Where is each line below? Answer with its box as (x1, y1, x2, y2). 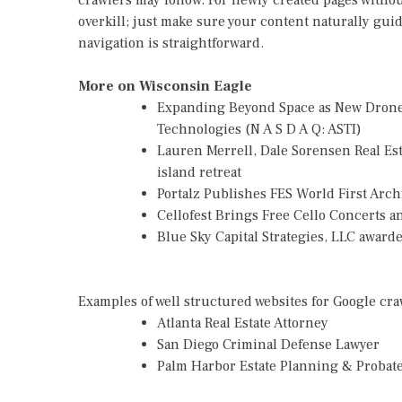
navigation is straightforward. (78, 34, 264, 52)
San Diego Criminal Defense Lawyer (157, 336, 380, 354)
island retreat (157, 163, 241, 181)
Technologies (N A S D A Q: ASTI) (157, 120, 362, 138)
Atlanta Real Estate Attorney (157, 314, 328, 332)
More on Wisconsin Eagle (78, 77, 252, 95)
